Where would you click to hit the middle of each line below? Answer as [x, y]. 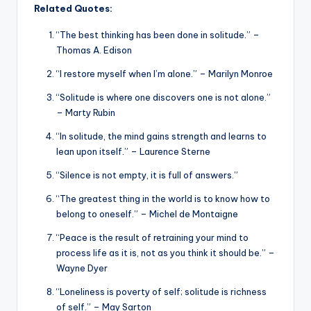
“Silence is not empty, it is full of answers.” [147, 175]
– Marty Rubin [86, 112]
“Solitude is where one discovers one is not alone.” [163, 97]
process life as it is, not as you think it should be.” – [166, 252]
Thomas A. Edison [94, 50]
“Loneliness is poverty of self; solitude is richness [161, 291]
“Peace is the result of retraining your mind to [152, 237]
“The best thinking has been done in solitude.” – [158, 34]
